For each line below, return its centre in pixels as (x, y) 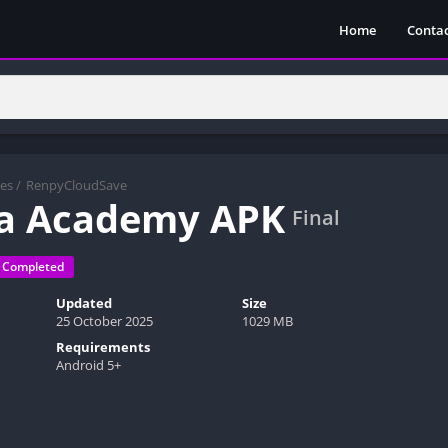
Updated (83, 302)
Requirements (102, 346)
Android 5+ (88, 364)
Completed (33, 266)
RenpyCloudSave (76, 184)
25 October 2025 (104, 320)
